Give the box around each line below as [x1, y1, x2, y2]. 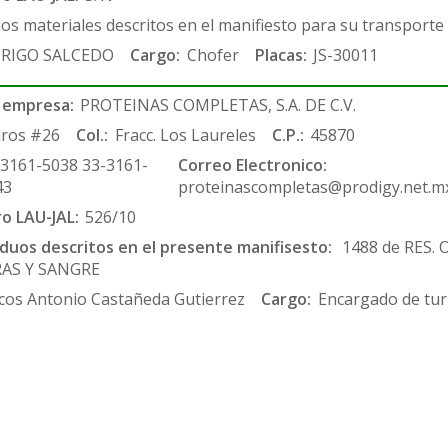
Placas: [254, 44, 307, 66]
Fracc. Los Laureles [114, 124, 256, 146]
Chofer [186, 44, 239, 66]
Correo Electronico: [177, 154, 327, 176]
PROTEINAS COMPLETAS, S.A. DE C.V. [80, 94, 357, 116]
